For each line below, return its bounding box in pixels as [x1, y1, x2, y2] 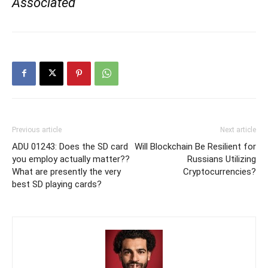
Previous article [12, 125, 62, 134]
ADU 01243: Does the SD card [12, 141, 128, 152]
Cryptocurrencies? [183, 166, 256, 177]
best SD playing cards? [12, 178, 102, 190]
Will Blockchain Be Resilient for [135, 141, 256, 152]
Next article [220, 125, 256, 134]
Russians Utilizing [187, 153, 256, 165]
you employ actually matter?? [12, 153, 130, 165]
